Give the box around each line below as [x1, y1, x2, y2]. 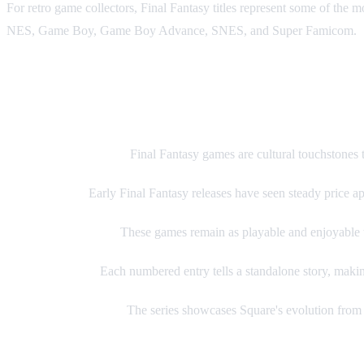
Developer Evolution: [6, 303, 123, 318]
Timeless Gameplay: [6, 225, 117, 240]
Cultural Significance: [6, 147, 127, 162]
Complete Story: [6, 264, 97, 279]
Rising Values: [6, 186, 85, 201]
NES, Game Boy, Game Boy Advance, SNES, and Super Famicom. [6, 24, 357, 38]
